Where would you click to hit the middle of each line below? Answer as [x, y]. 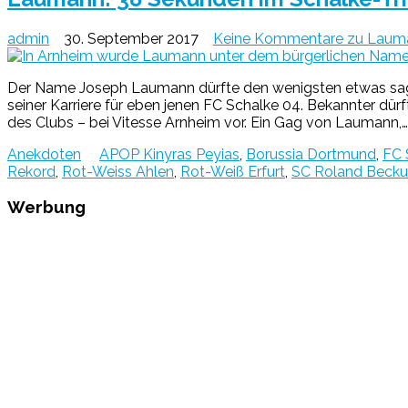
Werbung [46, 207]
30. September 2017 [131, 38]
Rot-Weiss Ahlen [118, 171]
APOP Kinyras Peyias [169, 154]
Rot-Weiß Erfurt [233, 171]
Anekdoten [44, 154]
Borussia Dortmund [311, 154]
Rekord [31, 171]
